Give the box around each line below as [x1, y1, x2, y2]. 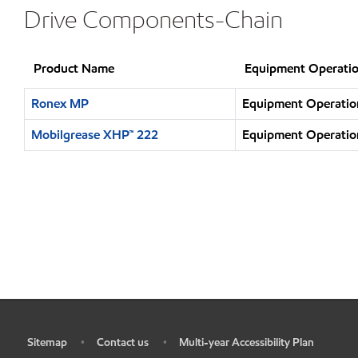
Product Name [34, 60, 114, 77]
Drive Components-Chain [24, 4, 283, 34]
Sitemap [26, 335, 67, 350]
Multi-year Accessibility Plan [178, 335, 314, 350]
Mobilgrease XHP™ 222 [31, 126, 158, 143]
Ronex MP [31, 95, 89, 112]
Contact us [97, 335, 149, 350]
